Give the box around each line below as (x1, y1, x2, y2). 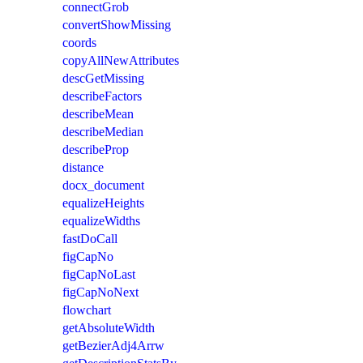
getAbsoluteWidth (62, 320, 155, 335)
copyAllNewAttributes (62, 53, 179, 67)
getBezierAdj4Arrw (62, 338, 164, 352)
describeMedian (62, 124, 143, 139)
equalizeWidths (62, 213, 140, 228)
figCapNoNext (62, 284, 139, 299)
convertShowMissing (62, 17, 171, 32)
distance (62, 160, 104, 174)
